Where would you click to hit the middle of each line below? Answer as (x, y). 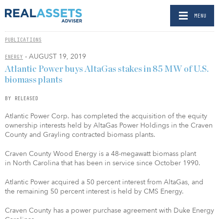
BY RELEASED (22, 98)
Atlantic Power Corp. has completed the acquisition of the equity (106, 116)
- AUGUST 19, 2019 (55, 56)
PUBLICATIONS (23, 40)
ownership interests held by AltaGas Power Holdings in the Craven (109, 125)
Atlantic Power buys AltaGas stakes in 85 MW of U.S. (107, 69)
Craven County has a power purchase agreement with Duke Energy (109, 210)
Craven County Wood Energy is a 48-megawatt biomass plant (100, 153)
